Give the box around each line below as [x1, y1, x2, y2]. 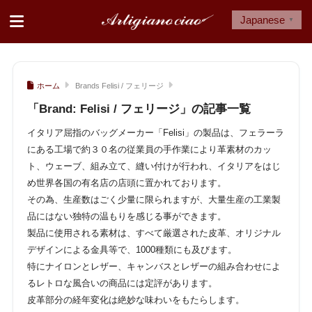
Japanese [240, 14, 285, 26]
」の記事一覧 [179, 102, 251, 116]
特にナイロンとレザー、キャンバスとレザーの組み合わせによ [26, 261, 281, 272]
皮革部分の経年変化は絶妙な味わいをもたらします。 [26, 295, 244, 306]
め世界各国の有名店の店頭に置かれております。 [26, 178, 226, 189]
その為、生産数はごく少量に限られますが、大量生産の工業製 [26, 194, 281, 205]
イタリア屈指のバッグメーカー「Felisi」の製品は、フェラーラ [26, 127, 284, 139]
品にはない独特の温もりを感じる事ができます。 [26, 211, 226, 222]
